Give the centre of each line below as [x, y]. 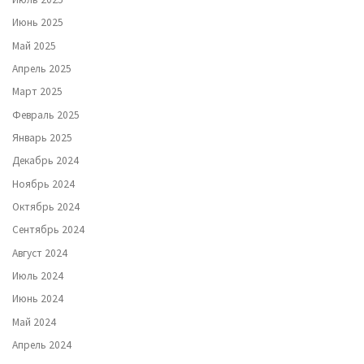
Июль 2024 [38, 276]
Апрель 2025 [42, 68]
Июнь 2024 [38, 299]
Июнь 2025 [38, 23]
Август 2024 [40, 253]
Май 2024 [34, 322]
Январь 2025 [42, 137]
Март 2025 [37, 92]
